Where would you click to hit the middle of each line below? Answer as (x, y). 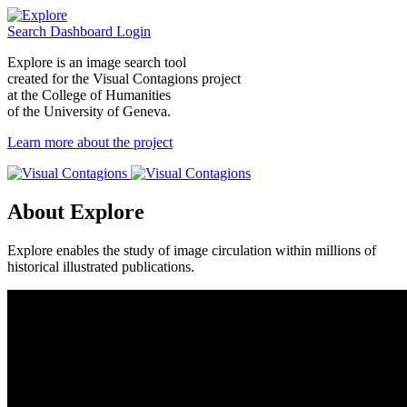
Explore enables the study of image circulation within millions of (192, 250)
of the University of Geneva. (89, 111)
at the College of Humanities (89, 95)
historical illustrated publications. (101, 266)
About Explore (76, 211)
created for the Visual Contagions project (124, 79)
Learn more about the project (90, 142)
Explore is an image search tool (97, 62)
